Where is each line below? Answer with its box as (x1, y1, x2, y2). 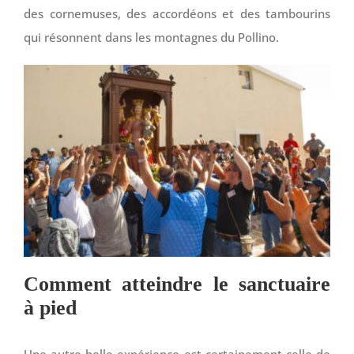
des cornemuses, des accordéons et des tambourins (24, 5, 330, 21)
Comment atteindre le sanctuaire (24, 273, 330, 296)
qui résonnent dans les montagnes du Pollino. (24, 28, 279, 45)
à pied (24, 296, 77, 320)
